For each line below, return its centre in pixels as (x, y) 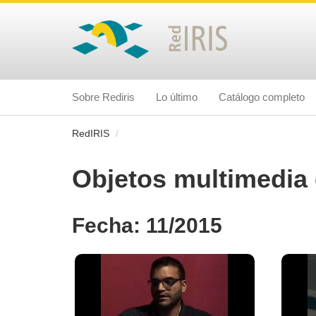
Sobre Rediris (103, 97)
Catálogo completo (262, 97)
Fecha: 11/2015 (147, 226)
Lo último (177, 97)
